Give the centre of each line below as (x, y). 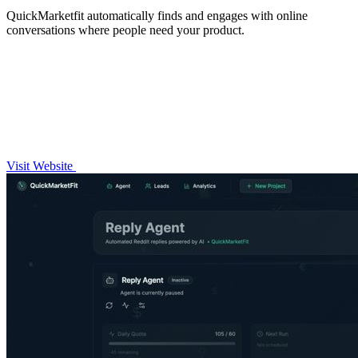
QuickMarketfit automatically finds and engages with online (157, 15)
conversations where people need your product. (125, 30)
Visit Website (41, 165)
